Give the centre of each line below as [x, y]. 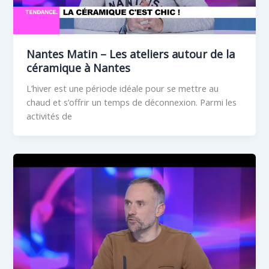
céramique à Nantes [79, 68]
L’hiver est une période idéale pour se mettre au [123, 88]
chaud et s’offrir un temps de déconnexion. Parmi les [132, 102]
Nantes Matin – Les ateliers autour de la [131, 54]
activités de [50, 116]
